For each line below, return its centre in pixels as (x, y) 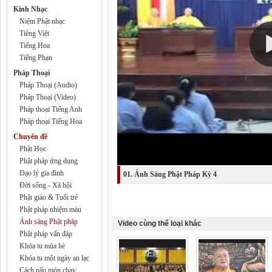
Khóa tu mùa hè (42, 246)
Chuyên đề (30, 137)
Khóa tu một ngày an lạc (54, 258)
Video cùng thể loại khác (160, 223)
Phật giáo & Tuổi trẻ (49, 197)
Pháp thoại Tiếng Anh (51, 109)
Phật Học (33, 149)
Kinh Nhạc (30, 9)
